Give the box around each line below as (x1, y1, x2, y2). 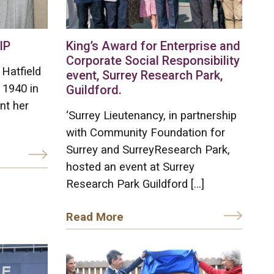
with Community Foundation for (66, 125, 226, 139)
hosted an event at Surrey (66, 160, 195, 174)
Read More (66, 210, 124, 224)
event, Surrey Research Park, (66, 67, 223, 83)
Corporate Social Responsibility (66, 53, 240, 68)
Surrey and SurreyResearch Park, (66, 143, 231, 157)
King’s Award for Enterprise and (66, 38, 241, 53)
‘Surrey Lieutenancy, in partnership (66, 108, 237, 122)
